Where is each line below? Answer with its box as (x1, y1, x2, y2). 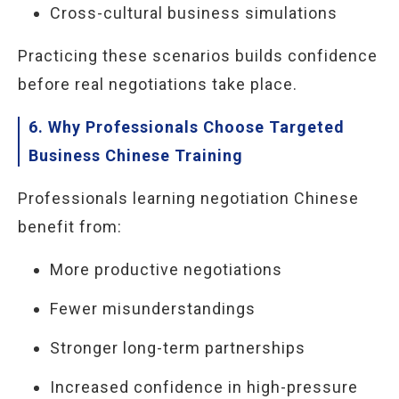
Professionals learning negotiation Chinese (18, 189, 359, 208)
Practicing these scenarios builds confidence (18, 46, 378, 65)
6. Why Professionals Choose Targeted (28, 118, 345, 136)
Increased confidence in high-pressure (50, 378, 358, 396)
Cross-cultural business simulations (50, 4, 338, 22)
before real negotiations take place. (18, 75, 297, 94)
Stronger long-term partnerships (50, 338, 305, 357)
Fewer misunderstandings (50, 299, 256, 318)
